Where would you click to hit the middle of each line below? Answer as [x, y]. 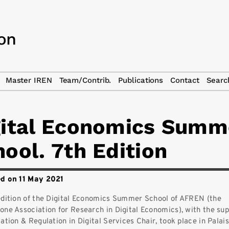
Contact [185, 80]
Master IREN [29, 80]
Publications [141, 80]
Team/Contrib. [85, 80]
